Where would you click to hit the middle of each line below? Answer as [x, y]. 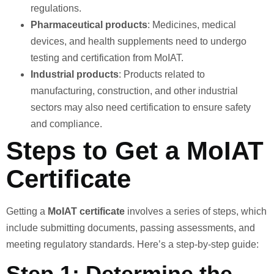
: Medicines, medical [192, 24]
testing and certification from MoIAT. [107, 57]
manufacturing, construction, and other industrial [134, 91]
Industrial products [75, 74]
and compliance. [66, 124]
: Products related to [162, 74]
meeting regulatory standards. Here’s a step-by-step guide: [132, 244]
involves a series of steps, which [196, 211]
